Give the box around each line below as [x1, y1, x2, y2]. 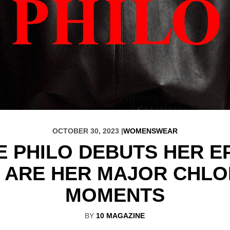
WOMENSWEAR [123, 126, 178, 135]
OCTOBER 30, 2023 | [52, 126, 123, 135]
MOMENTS [65, 184, 165, 206]
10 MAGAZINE [96, 211, 145, 220]
